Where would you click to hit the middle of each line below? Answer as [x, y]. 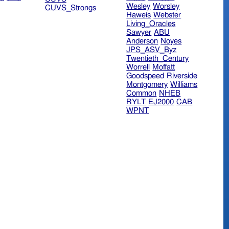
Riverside [182, 76]
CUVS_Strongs [70, 8]
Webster [167, 15]
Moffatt [164, 67]
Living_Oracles [151, 24]
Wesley [139, 7]
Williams [184, 85]
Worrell [138, 67]
